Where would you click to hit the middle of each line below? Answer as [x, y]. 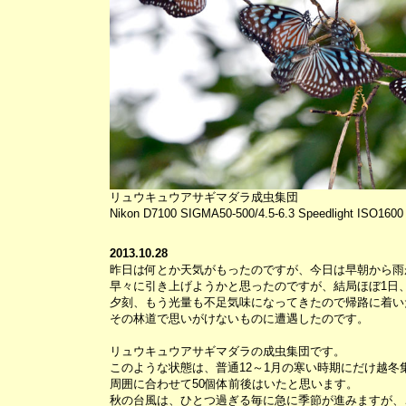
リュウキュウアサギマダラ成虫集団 [203, 197]
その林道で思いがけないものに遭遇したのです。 [239, 319]
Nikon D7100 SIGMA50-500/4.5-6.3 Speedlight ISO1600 [256, 213]
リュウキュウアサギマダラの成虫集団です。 [227, 351]
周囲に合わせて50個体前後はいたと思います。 [233, 384]
